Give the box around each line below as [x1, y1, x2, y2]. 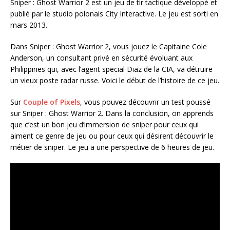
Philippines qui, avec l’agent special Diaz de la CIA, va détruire [10, 64, 213, 74]
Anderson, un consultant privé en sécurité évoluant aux [10, 53, 193, 63]
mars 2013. [10, 20, 47, 30]
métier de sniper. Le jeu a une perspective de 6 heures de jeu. [10, 142, 214, 152]
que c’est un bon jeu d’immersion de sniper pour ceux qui [10, 120, 199, 130]
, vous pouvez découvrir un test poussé [80, 97, 210, 107]
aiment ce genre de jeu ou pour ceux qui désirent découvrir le [10, 131, 214, 141]
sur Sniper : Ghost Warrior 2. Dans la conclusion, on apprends [10, 108, 214, 119]
